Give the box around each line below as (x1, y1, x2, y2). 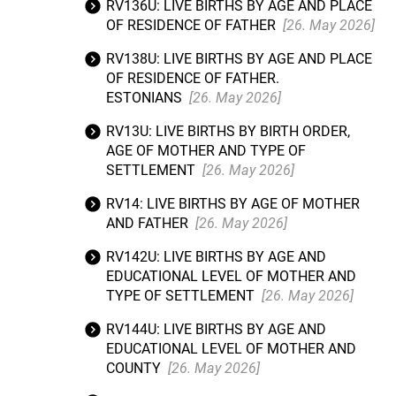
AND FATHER (106, 215, 192, 232)
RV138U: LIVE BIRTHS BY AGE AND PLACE (106, 50, 372, 67)
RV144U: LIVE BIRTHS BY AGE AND (106, 321, 326, 338)
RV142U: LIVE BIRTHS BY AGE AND (106, 248, 326, 265)
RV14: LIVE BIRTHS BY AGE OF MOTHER (106, 195, 360, 212)
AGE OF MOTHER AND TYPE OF (106, 142, 306, 159)
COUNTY (106, 360, 164, 377)
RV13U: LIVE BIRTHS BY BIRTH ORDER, (106, 123, 350, 140)
